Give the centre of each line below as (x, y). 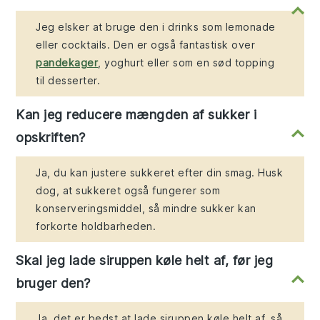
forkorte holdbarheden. (96, 226)
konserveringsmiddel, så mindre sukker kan (146, 209)
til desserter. (68, 81)
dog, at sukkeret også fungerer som (128, 191)
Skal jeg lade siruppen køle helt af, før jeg (145, 261)
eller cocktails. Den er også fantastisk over (146, 45)
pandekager (67, 63)
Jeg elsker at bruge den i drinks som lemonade (156, 27)
